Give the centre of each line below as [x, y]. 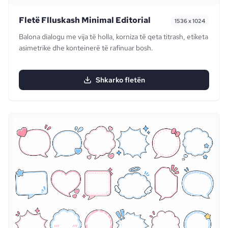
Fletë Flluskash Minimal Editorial [85, 20]
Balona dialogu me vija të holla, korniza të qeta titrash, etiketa [113, 37]
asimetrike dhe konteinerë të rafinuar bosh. [86, 48]
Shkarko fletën [120, 80]
